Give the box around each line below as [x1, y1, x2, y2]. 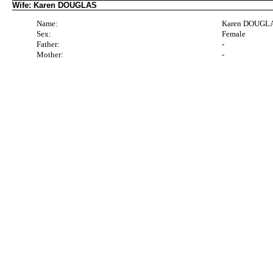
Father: [37, 39, 60, 49]
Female [222, 29, 246, 38]
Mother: [37, 49, 63, 59]
